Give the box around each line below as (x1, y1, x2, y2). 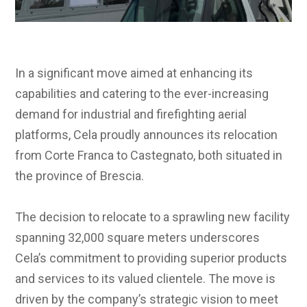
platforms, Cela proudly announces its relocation (15, 127, 278, 142)
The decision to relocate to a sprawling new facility (15, 209, 291, 224)
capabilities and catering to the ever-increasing (15, 86, 269, 101)
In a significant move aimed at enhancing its (15, 65, 254, 80)
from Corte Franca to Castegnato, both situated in (15, 147, 283, 162)
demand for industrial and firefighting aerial (15, 106, 247, 121)
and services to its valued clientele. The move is (15, 271, 276, 286)
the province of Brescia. (15, 168, 145, 183)
